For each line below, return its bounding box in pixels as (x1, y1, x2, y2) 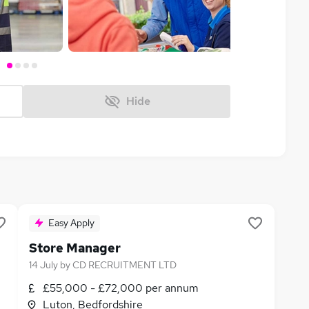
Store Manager (29, 240, 121, 256)
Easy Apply (48, 217, 94, 229)
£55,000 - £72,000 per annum (43, 281, 199, 295)
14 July (29, 259, 58, 271)
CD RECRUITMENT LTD (72, 259, 177, 271)
